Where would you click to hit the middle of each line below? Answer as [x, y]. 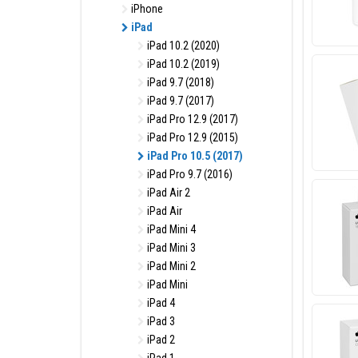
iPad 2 [160, 340]
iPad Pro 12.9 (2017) [191, 119]
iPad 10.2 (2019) [182, 64]
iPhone [146, 9]
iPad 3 [160, 321]
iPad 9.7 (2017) [179, 101]
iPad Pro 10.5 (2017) [194, 156]
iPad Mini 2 [170, 266]
